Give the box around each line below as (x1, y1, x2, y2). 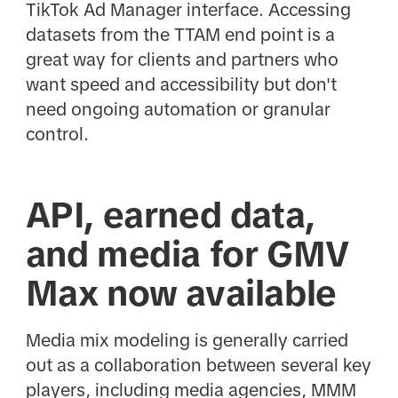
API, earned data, (25, 195, 315, 235)
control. (25, 123, 89, 144)
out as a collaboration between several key (25, 354, 371, 375)
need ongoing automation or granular (25, 99, 330, 119)
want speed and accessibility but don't (25, 74, 337, 94)
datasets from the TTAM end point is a (25, 24, 335, 44)
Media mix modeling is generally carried (25, 330, 348, 350)
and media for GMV (25, 234, 349, 274)
